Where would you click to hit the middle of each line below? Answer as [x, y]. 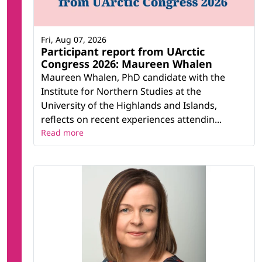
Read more [62, 132]
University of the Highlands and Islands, [129, 105]
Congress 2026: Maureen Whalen [127, 63]
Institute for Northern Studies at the [121, 91]
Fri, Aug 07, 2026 [74, 39]
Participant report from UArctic [123, 51]
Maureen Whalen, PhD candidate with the [133, 77]
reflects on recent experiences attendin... [131, 119]
